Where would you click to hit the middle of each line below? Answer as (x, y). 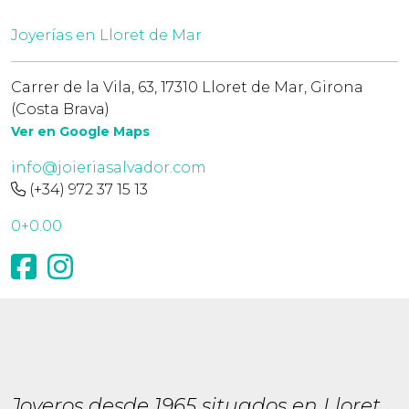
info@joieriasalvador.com (109, 168)
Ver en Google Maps (80, 131)
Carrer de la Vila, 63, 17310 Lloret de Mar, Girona (187, 87)
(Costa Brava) (60, 109)
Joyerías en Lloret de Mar (106, 35)
